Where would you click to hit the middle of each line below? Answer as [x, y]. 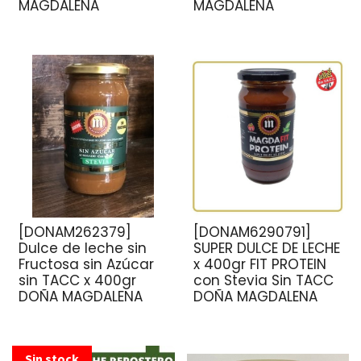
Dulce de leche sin [83, 248]
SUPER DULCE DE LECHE [266, 248]
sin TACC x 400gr [77, 280]
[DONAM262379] [75, 232]
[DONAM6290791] [252, 232]
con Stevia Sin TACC [263, 280]
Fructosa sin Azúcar [86, 264]
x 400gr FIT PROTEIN [259, 264]
